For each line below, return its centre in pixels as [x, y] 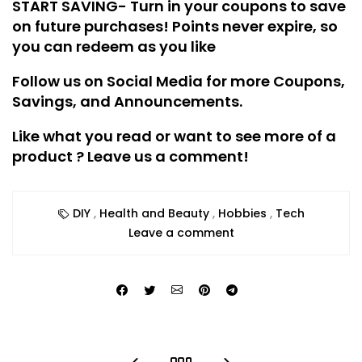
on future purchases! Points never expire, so [175, 27]
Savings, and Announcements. [127, 102]
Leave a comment [181, 233]
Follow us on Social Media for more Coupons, [179, 82]
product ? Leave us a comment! [130, 157]
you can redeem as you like [114, 47]
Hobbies [242, 214]
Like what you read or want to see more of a [174, 137]
